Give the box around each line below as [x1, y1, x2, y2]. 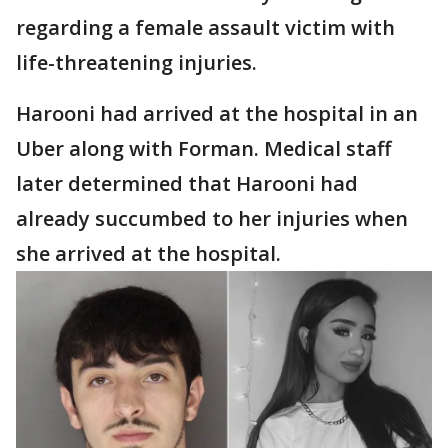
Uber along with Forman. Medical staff [16, 135, 391, 162]
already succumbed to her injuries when [16, 205, 408, 232]
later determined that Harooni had [16, 170, 358, 197]
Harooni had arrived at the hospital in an [16, 100, 418, 127]
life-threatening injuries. [16, 49, 257, 76]
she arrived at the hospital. [16, 240, 291, 267]
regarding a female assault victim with [16, 14, 395, 41]
